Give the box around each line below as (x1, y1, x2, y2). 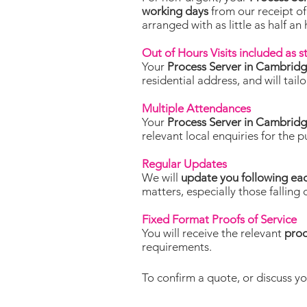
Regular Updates (142, 157, 227, 171)
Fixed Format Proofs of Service (142, 212, 297, 226)
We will (142, 171, 181, 184)
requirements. (142, 240, 212, 254)
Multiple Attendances (142, 101, 251, 115)
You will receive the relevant (142, 226, 284, 240)
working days (142, 4, 208, 18)
